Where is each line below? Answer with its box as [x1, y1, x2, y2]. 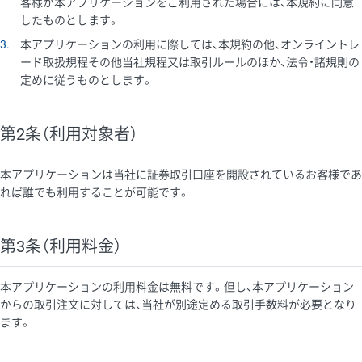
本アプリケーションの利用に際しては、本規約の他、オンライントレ [20, 37, 360, 51]
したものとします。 [20, 13, 120, 27]
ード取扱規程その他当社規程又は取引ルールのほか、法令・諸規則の [20, 55, 360, 69]
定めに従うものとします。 [20, 73, 154, 86]
